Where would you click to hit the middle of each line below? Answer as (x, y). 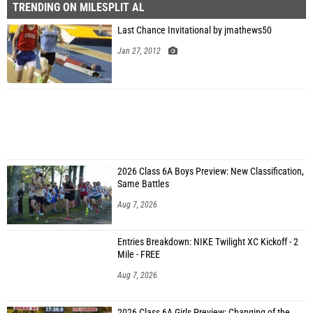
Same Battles (143, 184)
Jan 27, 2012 (139, 51)
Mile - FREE (139, 255)
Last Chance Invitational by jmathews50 (195, 30)
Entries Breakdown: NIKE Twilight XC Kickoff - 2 (208, 242)
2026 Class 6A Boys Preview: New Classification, (211, 172)
